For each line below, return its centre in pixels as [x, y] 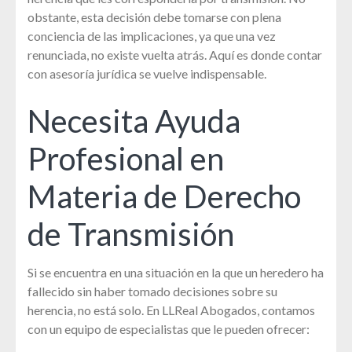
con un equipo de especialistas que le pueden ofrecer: [169, 329]
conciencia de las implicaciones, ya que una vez [152, 36]
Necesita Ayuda [134, 121]
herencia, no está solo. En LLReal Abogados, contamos [171, 310]
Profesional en [126, 159]
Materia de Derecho [164, 197]
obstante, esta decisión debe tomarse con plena [154, 17]
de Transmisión [131, 235]
